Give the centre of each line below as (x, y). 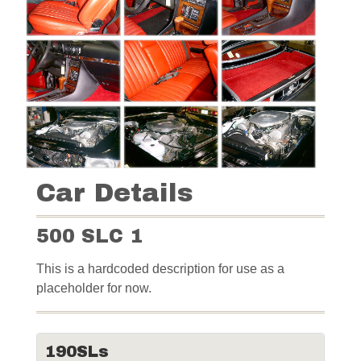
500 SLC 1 (89, 236)
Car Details (114, 193)
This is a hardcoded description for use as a (160, 269)
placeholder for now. (94, 288)
